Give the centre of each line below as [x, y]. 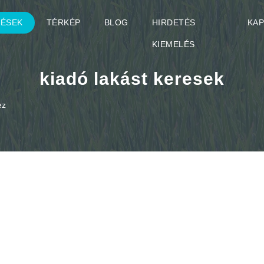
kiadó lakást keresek [132, 79]
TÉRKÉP [63, 22]
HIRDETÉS [174, 22]
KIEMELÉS [173, 44]
